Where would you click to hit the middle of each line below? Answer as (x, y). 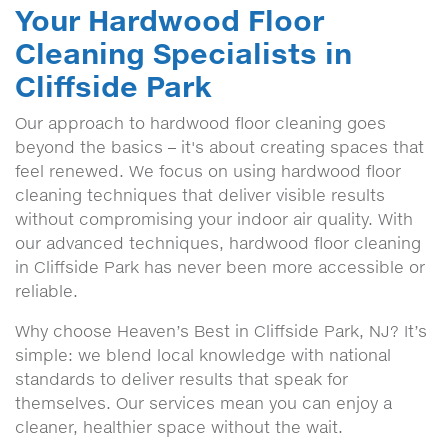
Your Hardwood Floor (169, 20)
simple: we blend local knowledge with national (203, 355)
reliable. (46, 291)
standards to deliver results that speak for (181, 379)
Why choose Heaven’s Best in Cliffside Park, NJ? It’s (221, 331)
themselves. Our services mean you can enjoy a (203, 403)
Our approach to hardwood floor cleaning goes (200, 123)
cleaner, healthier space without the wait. (179, 427)
